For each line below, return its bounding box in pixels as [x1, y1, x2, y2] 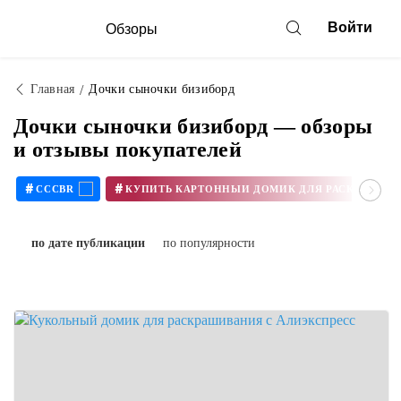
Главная [30, 82, 75, 96]
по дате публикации [31, 236, 145, 250]
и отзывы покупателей [13, 138, 243, 161]
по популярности [163, 236, 255, 250]
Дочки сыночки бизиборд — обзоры [13, 115, 373, 138]
